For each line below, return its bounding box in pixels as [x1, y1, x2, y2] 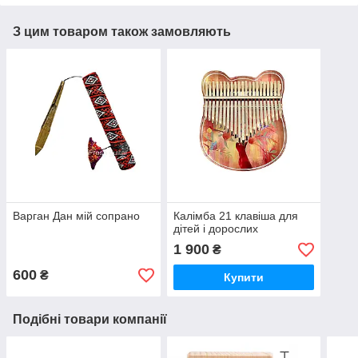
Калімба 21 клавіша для [173, 209, 298, 223]
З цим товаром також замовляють [13, 24, 231, 38]
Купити [223, 271, 264, 284]
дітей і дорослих [173, 222, 258, 236]
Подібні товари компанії [13, 312, 167, 327]
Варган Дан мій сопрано [13, 209, 140, 223]
